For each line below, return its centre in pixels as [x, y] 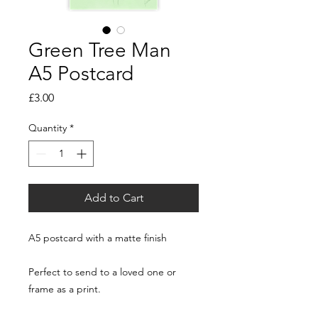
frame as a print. [65, 289]
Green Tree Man [100, 50]
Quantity [48, 127]
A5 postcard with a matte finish [98, 237]
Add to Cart [114, 197]
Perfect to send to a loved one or [102, 272]
